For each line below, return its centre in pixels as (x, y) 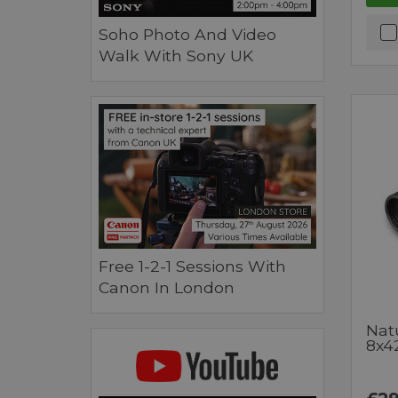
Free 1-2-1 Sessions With (192, 266)
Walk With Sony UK (176, 55)
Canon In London (167, 287)
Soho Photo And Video (187, 34)
